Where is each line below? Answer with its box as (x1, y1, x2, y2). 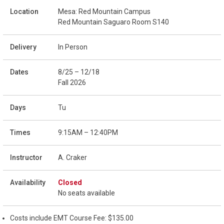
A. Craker (58, 153, 87, 161)
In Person (58, 42, 87, 51)
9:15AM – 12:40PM (58, 128, 118, 136)
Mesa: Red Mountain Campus (58, 7, 150, 15)
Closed (58, 178, 82, 186)
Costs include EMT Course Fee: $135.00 (10, 213, 133, 222)
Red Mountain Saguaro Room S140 (58, 17, 169, 26)
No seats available (58, 188, 115, 197)
